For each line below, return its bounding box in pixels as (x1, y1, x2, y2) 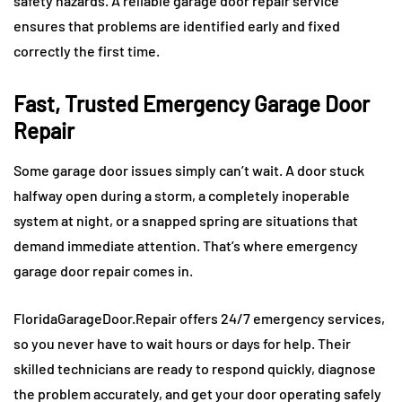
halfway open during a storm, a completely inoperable (13, 187, 350, 205)
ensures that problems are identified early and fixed (13, 17, 340, 35)
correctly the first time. (13, 42, 160, 60)
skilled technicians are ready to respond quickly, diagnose (13, 360, 376, 378)
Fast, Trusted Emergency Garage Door (13, 91, 370, 118)
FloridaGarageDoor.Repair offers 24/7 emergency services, (13, 310, 385, 328)
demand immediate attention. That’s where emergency (13, 237, 358, 255)
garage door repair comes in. (13, 262, 193, 280)
